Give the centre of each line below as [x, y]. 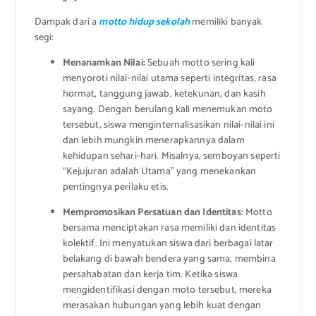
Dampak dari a [67, 23]
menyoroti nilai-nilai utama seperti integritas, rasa [169, 79]
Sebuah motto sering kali [200, 63]
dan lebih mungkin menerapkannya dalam [153, 141]
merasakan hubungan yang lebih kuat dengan [162, 306]
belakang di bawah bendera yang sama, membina [169, 260]
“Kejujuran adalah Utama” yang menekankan [159, 172]
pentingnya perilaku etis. [116, 188]
